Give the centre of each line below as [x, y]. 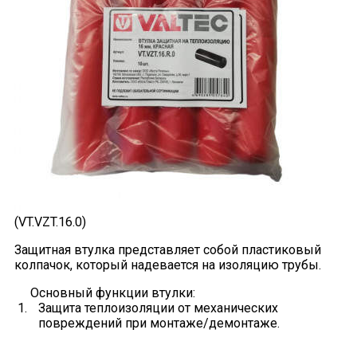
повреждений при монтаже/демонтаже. [159, 323]
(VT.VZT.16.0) [50, 222]
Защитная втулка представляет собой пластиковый [167, 249]
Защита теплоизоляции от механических [158, 308]
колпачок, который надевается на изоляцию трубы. [167, 265]
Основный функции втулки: [112, 292]
